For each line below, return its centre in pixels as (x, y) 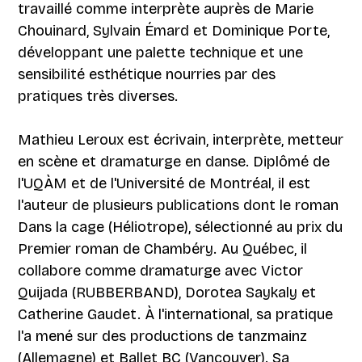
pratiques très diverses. (98, 96)
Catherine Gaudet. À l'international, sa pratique (176, 314)
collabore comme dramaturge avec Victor (161, 270)
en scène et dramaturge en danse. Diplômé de (174, 161)
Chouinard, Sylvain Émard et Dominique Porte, (174, 30)
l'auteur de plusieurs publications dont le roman (179, 205)
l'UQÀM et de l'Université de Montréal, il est (164, 183)
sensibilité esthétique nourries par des (147, 74)
